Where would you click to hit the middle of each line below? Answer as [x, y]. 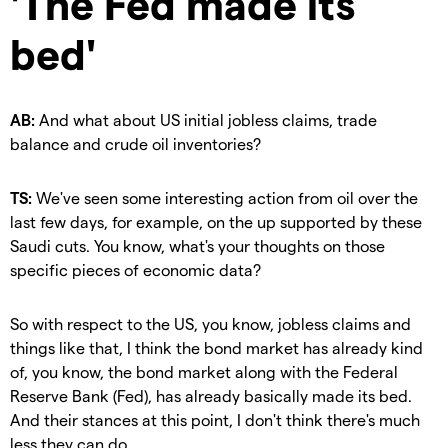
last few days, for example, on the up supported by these [216, 222]
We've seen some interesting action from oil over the [225, 198]
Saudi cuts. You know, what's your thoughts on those [197, 246]
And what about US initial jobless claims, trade [206, 120]
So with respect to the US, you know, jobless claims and [210, 324]
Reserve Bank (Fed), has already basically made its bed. [211, 396]
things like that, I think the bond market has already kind [216, 348]
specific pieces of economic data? [135, 270]
